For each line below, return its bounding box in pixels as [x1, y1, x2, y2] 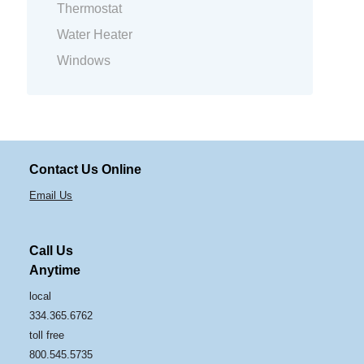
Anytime [29, 262, 81, 277]
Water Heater [57, 27, 133, 41]
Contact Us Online [29, 162, 142, 177]
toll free [29, 328, 65, 341]
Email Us [29, 189, 73, 202]
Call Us [29, 243, 74, 258]
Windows [57, 53, 111, 67]
